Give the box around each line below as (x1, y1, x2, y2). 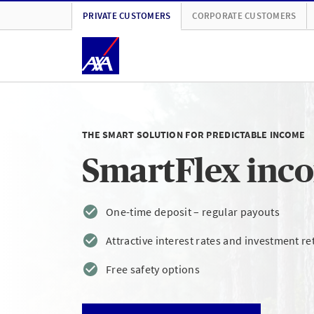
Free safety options (106, 261, 200, 276)
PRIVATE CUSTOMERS (83, 9, 171, 22)
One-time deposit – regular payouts (106, 204, 280, 219)
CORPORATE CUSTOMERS (192, 9, 296, 22)
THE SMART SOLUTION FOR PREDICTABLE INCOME (82, 128, 306, 141)
